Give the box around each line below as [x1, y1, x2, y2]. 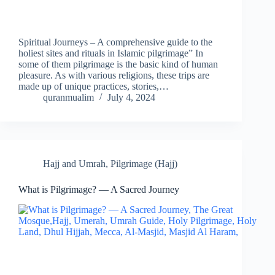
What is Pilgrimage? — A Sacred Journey [18, 184, 179, 195]
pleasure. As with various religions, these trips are [18, 70, 209, 81]
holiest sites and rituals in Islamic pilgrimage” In [18, 48, 203, 59]
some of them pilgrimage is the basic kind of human [18, 59, 218, 70]
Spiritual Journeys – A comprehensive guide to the [18, 37, 212, 48]
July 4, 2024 [107, 92, 155, 103]
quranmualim [43, 92, 94, 103]
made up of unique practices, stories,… [18, 81, 169, 92]
